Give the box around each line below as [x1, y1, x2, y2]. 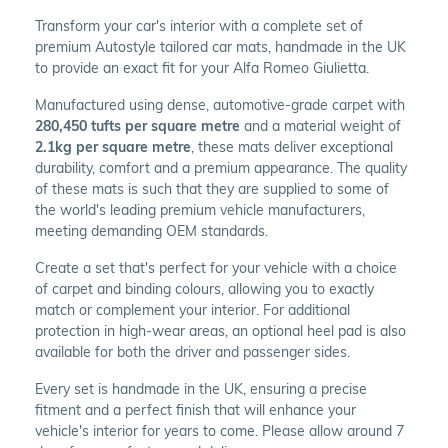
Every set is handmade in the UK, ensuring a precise [35, 379, 367, 398]
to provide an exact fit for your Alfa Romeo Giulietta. [35, 58, 369, 77]
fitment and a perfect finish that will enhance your [35, 400, 356, 419]
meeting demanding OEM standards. [35, 221, 268, 240]
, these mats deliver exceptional [191, 137, 393, 156]
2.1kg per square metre [35, 137, 191, 156]
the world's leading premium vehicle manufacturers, [35, 200, 365, 219]
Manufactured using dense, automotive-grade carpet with [35, 95, 405, 114]
